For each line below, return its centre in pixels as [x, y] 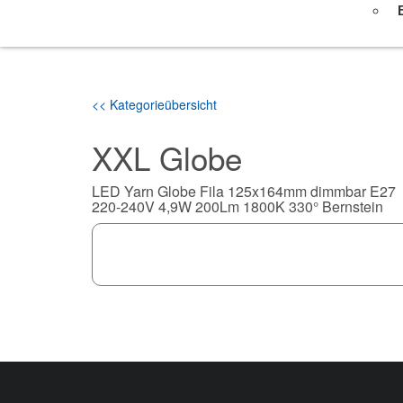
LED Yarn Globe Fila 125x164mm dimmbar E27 [244, 191]
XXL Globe [167, 157]
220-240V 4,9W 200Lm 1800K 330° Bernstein [237, 206]
